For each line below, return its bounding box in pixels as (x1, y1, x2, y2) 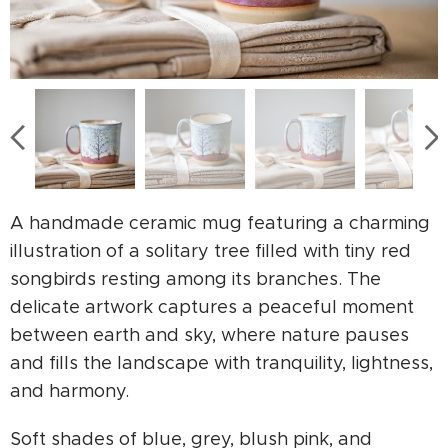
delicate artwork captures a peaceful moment (10, 296, 414, 319)
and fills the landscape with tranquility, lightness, (10, 352, 433, 375)
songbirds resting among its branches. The (10, 268, 381, 291)
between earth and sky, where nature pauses (10, 324, 409, 347)
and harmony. (10, 380, 129, 403)
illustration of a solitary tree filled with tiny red (10, 240, 411, 263)
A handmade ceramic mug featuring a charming (10, 212, 430, 235)
